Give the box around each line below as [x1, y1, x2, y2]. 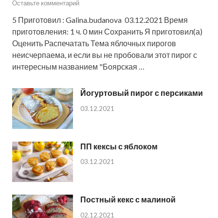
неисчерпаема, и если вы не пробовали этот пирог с [12, 50, 197, 60]
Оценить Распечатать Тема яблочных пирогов [12, 38, 176, 48]
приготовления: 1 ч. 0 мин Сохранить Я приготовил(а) [12, 27, 202, 36]
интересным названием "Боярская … [12, 62, 145, 72]
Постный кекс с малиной [80, 194, 176, 204]
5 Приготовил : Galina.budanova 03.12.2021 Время [12, 15, 188, 25]
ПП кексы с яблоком [80, 141, 158, 151]
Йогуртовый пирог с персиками [80, 88, 203, 98]
